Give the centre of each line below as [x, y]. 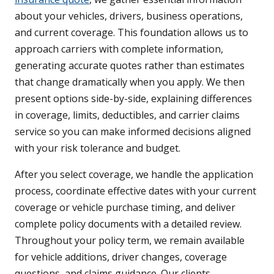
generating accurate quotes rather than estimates [130, 66]
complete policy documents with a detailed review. [128, 224]
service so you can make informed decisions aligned [133, 132]
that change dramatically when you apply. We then [130, 82]
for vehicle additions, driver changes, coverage [121, 257]
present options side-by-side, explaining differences [133, 99]
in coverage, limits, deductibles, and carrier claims [127, 115]
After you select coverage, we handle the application [134, 175]
